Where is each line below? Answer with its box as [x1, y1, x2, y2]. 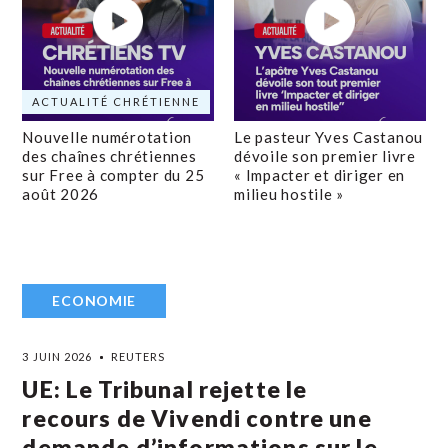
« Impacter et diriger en [234, 166, 405, 184]
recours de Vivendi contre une [22, 404, 372, 432]
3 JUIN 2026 [22, 350, 93, 363]
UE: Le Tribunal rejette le [22, 375, 308, 403]
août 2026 [22, 185, 100, 203]
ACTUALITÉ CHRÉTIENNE [32, 95, 201, 108]
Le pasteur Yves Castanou [234, 128, 423, 146]
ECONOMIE [52, 292, 137, 309]
